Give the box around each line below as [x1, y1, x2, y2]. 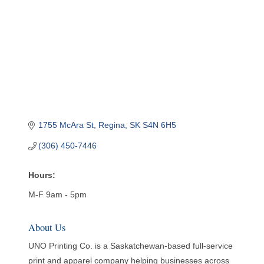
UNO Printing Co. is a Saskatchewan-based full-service [28, 241, 233, 251]
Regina [98, 120, 126, 130]
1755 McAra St [38, 120, 94, 130]
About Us [28, 221, 65, 235]
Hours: [28, 170, 55, 180]
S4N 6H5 [143, 120, 177, 130]
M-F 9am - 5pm [28, 190, 87, 200]
